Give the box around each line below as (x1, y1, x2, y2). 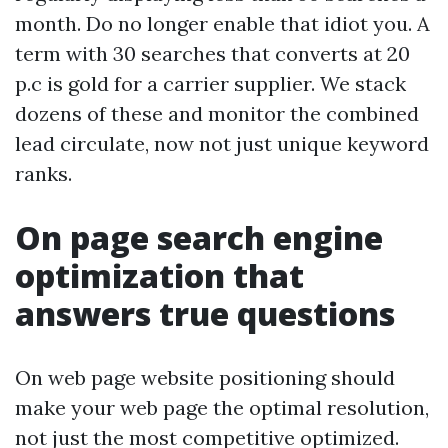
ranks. (15, 161, 72, 186)
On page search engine (15, 216, 383, 259)
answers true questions (15, 292, 395, 335)
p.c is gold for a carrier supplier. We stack (15, 71, 406, 96)
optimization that (15, 254, 304, 297)
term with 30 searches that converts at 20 (15, 41, 410, 66)
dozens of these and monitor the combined (15, 101, 419, 126)
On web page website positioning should (15, 365, 395, 390)
